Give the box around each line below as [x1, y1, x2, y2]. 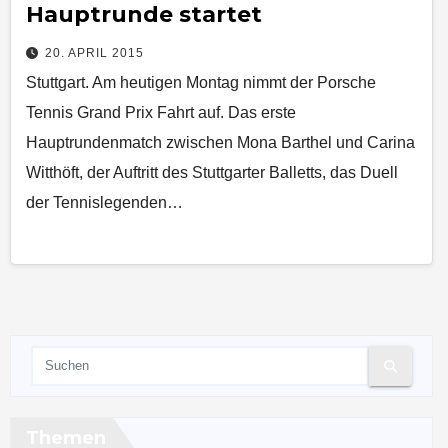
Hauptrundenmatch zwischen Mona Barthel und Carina [26, 134, 415, 152]
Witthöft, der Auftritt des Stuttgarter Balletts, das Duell [26, 164, 398, 182]
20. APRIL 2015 [45, 46, 144, 61]
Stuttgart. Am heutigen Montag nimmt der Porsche [26, 74, 376, 92]
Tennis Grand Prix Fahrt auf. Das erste [26, 104, 296, 122]
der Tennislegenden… [26, 194, 183, 212]
